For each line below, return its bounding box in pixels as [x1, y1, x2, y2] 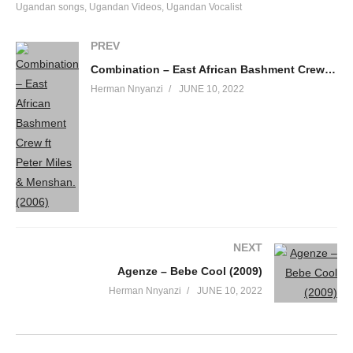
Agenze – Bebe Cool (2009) [117, 265, 262, 278]
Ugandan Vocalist [166, 2, 242, 13]
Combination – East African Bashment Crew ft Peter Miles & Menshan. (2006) [325, 63, 336, 76]
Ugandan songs [16, 2, 84, 13]
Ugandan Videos [89, 2, 162, 13]
